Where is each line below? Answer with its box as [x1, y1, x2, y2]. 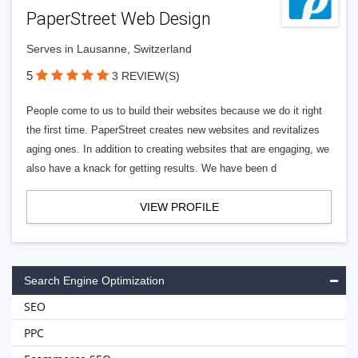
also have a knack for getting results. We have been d [26, 162, 276, 174]
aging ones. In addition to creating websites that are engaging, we [26, 143, 329, 155]
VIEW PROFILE [139, 201, 219, 213]
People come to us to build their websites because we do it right [26, 105, 322, 117]
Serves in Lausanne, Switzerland [26, 42, 192, 55]
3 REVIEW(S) [112, 70, 180, 82]
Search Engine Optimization [24, 274, 165, 287]
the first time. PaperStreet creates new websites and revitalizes [26, 124, 320, 136]
